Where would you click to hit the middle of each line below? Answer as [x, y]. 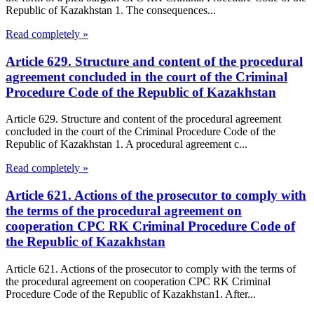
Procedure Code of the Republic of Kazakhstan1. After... [131, 294]
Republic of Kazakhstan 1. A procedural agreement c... [127, 144]
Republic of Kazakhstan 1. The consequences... [111, 10]
